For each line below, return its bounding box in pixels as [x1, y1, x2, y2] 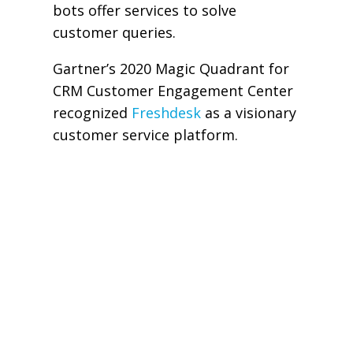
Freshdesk [131, 103, 201, 123]
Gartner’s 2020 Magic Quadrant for [52, 59, 289, 79]
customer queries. [52, 23, 176, 43]
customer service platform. [52, 125, 238, 145]
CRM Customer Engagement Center [52, 81, 293, 101]
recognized [52, 103, 132, 123]
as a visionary [200, 103, 296, 123]
